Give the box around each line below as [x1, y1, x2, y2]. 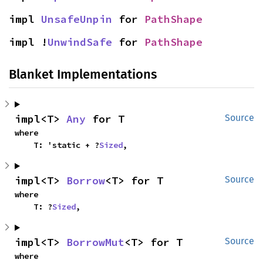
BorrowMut [66, 235, 124, 249]
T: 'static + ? [33, 140, 99, 151]
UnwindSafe [48, 35, 112, 49]
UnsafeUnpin [41, 12, 112, 26]
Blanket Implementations [9, 66, 157, 83]
